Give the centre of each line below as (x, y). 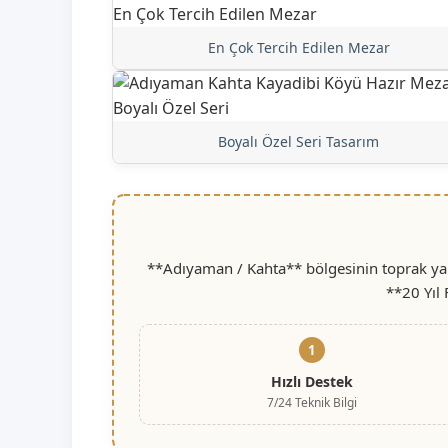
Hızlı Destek (311, 381)
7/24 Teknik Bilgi (311, 402)
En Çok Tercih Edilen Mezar (298, 47)
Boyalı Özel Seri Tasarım (299, 141)
